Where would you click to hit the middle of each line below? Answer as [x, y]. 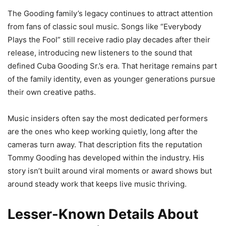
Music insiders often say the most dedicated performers [108, 118]
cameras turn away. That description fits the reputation [105, 144]
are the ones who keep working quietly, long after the [103, 131]
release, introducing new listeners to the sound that [100, 52]
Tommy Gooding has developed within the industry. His [106, 157]
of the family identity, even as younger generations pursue [111, 79]
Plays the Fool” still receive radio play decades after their [109, 39]
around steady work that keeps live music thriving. [97, 184]
